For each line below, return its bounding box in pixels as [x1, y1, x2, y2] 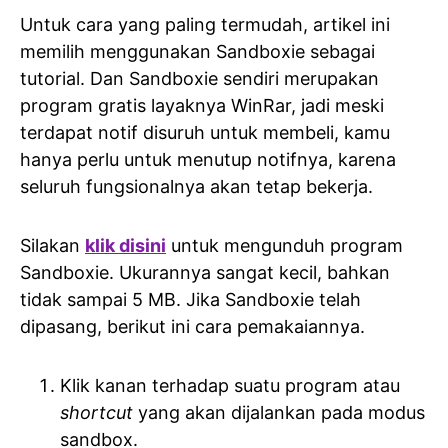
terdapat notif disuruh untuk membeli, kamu [20, 122, 390, 144]
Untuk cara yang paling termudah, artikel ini [20, 14, 390, 36]
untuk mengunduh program [166, 235, 403, 257]
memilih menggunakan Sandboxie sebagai [20, 41, 375, 63]
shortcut [60, 402, 133, 424]
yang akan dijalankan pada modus [133, 402, 425, 424]
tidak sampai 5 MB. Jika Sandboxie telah [20, 289, 361, 311]
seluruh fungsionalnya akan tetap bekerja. [20, 176, 373, 198]
